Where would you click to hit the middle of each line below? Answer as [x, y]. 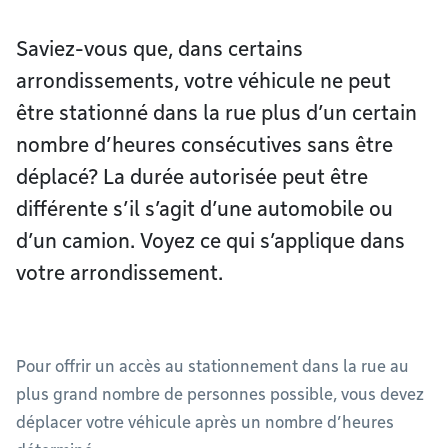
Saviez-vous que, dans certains [159, 49]
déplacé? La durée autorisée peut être [192, 177]
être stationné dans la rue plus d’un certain [216, 113]
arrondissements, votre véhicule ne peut [203, 81]
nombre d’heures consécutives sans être [204, 145]
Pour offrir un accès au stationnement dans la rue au [212, 366]
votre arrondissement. [119, 273]
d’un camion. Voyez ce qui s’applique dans [210, 241]
